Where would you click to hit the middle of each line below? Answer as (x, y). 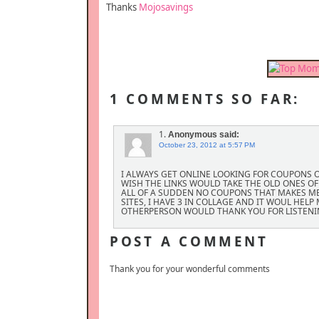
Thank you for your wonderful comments (190, 268)
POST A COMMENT (189, 241)
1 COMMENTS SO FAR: (205, 99)
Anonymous (193, 135)
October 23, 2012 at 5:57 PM (207, 145)
